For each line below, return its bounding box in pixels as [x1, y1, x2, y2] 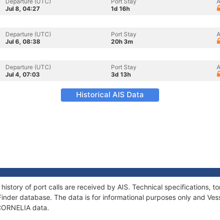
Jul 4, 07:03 [5, 71, 40, 78]
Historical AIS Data [76, 90, 144, 99]
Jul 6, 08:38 [5, 38, 40, 45]
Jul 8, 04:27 [5, 5, 40, 12]
